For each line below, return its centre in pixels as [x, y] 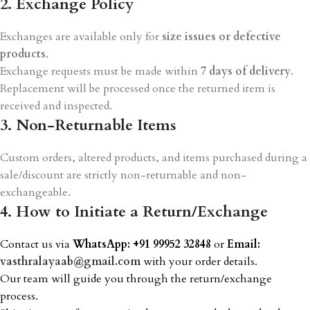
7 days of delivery [246, 71]
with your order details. [199, 262]
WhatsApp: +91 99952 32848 [142, 244]
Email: [244, 244]
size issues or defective [221, 37]
